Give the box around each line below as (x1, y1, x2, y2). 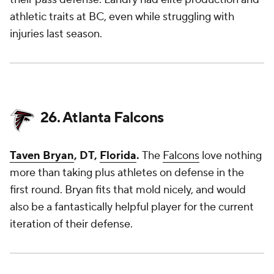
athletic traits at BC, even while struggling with (10, 10, 234, 24)
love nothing (199, 149, 262, 163)
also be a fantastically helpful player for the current (10, 200, 254, 214)
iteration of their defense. (10, 217, 135, 231)
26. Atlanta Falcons (40, 108, 164, 127)
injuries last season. (10, 27, 105, 41)
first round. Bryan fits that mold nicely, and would (10, 183, 246, 197)
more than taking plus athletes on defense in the (10, 166, 244, 180)
